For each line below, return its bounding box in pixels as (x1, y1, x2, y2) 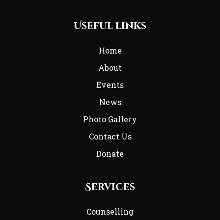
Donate (96, 148, 124, 159)
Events (96, 80, 124, 90)
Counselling (86, 206, 134, 217)
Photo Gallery (83, 114, 137, 125)
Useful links (74, 19, 146, 33)
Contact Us (88, 131, 132, 142)
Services (85, 180, 135, 194)
